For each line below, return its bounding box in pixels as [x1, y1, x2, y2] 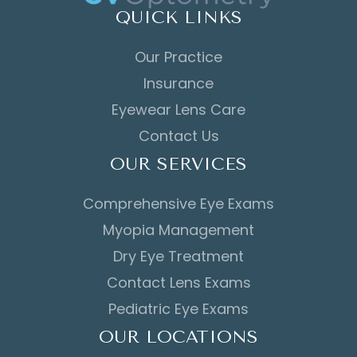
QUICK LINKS [115, 6, 242, 28]
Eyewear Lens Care [112, 99, 245, 120]
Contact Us [138, 125, 219, 146]
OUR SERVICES [110, 153, 247, 175]
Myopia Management [103, 219, 254, 240]
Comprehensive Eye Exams [83, 193, 274, 214]
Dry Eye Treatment [113, 245, 244, 266]
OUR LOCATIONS [99, 326, 258, 347]
